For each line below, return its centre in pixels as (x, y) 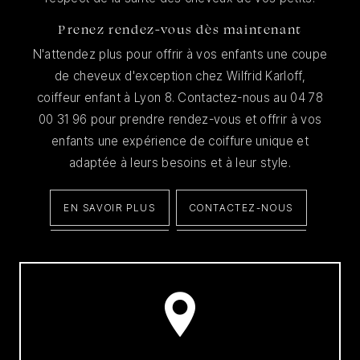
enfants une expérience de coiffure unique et (180, 141)
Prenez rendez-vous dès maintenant (180, 30)
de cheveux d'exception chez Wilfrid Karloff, (180, 76)
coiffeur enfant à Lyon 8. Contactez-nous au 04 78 (180, 98)
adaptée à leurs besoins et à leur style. (180, 163)
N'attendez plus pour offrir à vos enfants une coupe (180, 55)
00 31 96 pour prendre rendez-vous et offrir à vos (180, 120)
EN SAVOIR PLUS (110, 208)
